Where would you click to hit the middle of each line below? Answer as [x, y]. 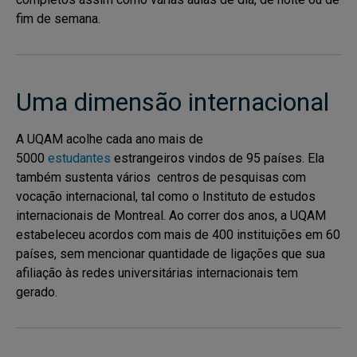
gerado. [37, 292]
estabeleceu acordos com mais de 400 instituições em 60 [178, 235]
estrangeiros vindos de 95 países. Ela [218, 158]
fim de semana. [58, 19]
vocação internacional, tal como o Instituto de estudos [166, 196]
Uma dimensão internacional [173, 102]
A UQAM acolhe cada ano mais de [110, 139]
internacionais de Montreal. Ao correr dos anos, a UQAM [171, 216]
